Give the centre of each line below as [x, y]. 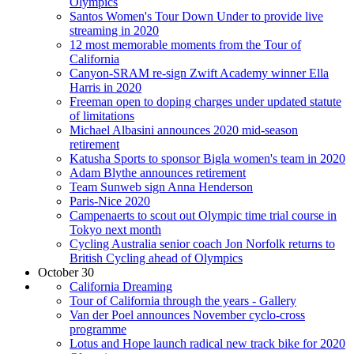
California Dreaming [121, 286]
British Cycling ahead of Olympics [156, 258]
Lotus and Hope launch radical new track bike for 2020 [207, 343]
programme [98, 329]
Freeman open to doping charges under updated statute [205, 101]
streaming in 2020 [114, 30]
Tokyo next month [115, 229]
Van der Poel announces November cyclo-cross [187, 314]
